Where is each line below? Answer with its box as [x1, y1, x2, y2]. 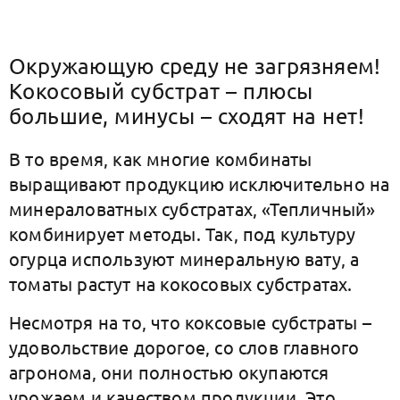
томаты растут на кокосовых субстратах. [9, 272, 353, 295]
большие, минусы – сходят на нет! [9, 103, 371, 129]
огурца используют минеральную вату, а [9, 247, 360, 270]
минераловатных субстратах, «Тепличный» [9, 197, 376, 220]
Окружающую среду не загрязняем [9, 53, 375, 79]
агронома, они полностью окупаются [9, 361, 329, 383]
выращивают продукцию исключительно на [9, 172, 390, 195]
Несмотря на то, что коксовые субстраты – [9, 311, 372, 333]
